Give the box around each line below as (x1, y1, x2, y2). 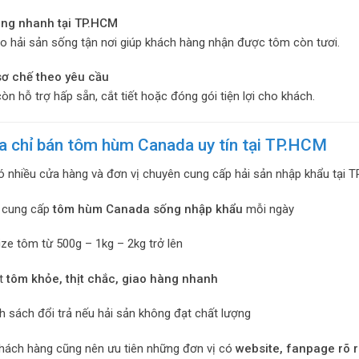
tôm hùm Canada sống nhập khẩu (52, 201, 243, 216)
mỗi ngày (242, 201, 294, 216)
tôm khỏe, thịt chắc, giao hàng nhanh (6, 271, 218, 286)
